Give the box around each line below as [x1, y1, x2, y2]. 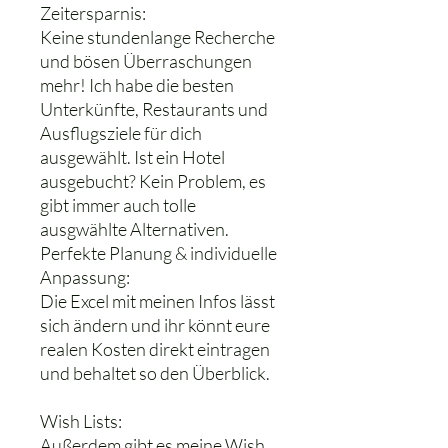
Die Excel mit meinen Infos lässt [40, 290, 275, 312]
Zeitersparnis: [40, 2, 146, 24]
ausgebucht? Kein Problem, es [40, 170, 266, 192]
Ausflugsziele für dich [40, 122, 202, 144]
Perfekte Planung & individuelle [40, 242, 277, 264]
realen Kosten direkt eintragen [40, 338, 270, 360]
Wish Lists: [40, 410, 122, 432]
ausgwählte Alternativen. [40, 218, 229, 240]
